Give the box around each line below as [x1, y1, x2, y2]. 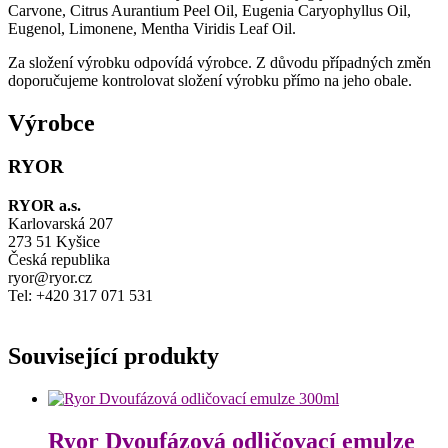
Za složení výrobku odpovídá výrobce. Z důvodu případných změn [8, 53, 431, 71]
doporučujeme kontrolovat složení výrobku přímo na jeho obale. [8, 71, 412, 89]
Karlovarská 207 [8, 215, 113, 233]
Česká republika [8, 251, 110, 269]
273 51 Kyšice [8, 233, 100, 251]
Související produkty [8, 343, 219, 370]
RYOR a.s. [8, 197, 81, 215]
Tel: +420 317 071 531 [8, 287, 153, 305]
